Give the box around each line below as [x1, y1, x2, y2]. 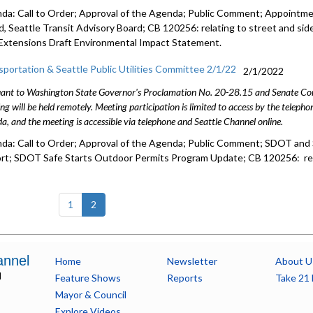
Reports [166, 272, 203, 284]
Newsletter [166, 255, 217, 267]
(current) [95, 198, 134, 210]
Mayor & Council [54, 289, 126, 300]
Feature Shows [54, 272, 121, 284]
